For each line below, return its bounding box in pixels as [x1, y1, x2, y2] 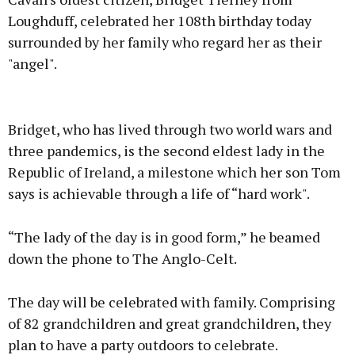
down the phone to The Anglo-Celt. [8, 249, 237, 269]
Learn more [129, 185, 226, 208]
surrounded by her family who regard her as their [8, 32, 322, 52]
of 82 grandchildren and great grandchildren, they [8, 314, 331, 334]
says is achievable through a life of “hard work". [8, 184, 310, 204]
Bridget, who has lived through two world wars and [8, 120, 332, 139]
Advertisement [151, 97, 204, 107]
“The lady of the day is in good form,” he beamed [8, 227, 320, 247]
